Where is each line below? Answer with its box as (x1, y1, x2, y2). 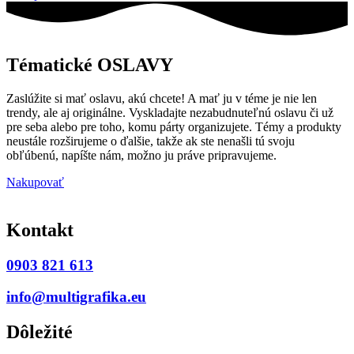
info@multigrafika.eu (6, 288, 146, 306)
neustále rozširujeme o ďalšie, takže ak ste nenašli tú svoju (6, 134, 295, 148)
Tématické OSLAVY (6, 54, 173, 75)
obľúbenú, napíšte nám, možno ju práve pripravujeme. (6, 148, 280, 162)
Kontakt (6, 219, 73, 240)
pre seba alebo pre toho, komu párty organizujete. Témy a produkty (6, 119, 341, 134)
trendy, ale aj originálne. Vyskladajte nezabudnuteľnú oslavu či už (6, 105, 333, 119)
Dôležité (6, 322, 73, 343)
